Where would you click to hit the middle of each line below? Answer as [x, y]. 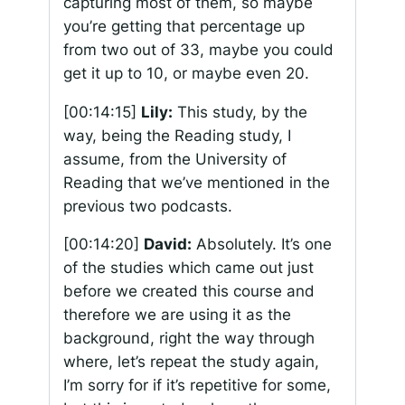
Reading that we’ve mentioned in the [196, 182]
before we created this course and [188, 292]
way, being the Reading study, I [177, 135]
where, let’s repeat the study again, [191, 362]
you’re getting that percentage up [184, 26]
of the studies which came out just [188, 268]
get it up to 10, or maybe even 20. [186, 73]
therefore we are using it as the [177, 315]
